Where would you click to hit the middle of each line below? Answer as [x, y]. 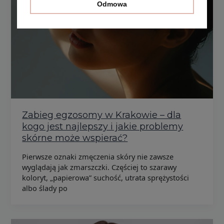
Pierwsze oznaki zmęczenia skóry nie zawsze [98, 156]
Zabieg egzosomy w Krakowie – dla [102, 115]
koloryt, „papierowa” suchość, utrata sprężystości [106, 177]
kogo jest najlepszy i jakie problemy [103, 127]
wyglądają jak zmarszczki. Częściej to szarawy [99, 167]
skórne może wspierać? [75, 138]
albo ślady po [45, 188]
